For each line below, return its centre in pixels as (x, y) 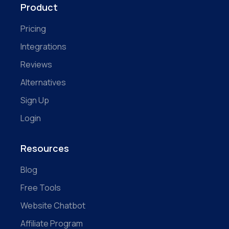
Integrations (43, 46)
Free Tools (41, 187)
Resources (45, 148)
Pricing (33, 28)
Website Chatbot (53, 205)
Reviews (36, 64)
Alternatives (43, 82)
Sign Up (35, 100)
